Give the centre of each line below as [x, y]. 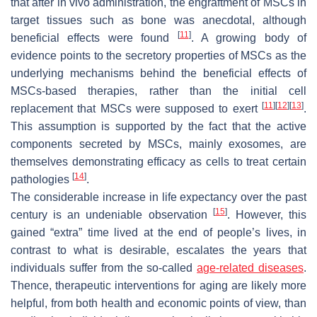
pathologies [41, 179]
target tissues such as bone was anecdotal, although [158, 20]
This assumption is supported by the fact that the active [158, 126]
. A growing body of [248, 38]
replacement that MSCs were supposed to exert [136, 108]
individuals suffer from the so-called [104, 267]
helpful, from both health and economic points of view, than [158, 303]
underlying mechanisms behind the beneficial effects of [158, 73]
